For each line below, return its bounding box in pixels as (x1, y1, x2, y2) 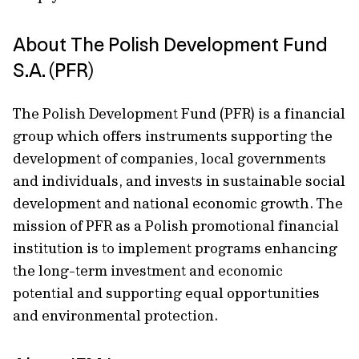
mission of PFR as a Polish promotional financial (13, 216, 339, 235)
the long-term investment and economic (13, 261, 283, 280)
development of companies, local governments (13, 149, 326, 167)
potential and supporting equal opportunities (13, 284, 320, 302)
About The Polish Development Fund (13, 33, 328, 56)
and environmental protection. (13, 306, 218, 325)
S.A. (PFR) (13, 58, 94, 82)
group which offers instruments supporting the (13, 127, 333, 145)
